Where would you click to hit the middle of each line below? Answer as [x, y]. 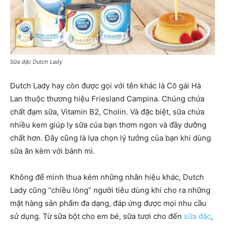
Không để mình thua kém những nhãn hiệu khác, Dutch [107, 177]
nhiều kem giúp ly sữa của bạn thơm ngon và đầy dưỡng [108, 125]
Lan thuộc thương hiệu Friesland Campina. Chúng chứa [107, 99]
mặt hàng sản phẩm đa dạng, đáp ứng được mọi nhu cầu [108, 203]
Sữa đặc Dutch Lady [36, 62]
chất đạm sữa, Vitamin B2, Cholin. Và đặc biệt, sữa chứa [107, 112]
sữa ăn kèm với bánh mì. [52, 151]
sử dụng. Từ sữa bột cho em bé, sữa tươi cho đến [97, 216]
